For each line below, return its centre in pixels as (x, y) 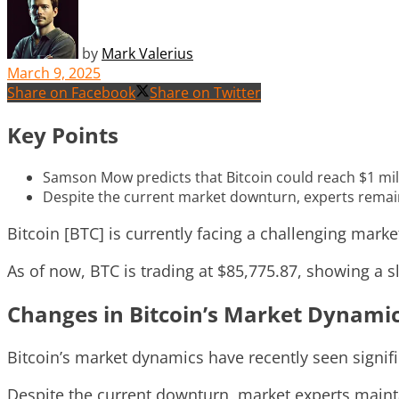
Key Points (63, 134)
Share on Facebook (71, 92)
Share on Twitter (205, 92)
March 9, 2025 (54, 73)
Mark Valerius (147, 53)
